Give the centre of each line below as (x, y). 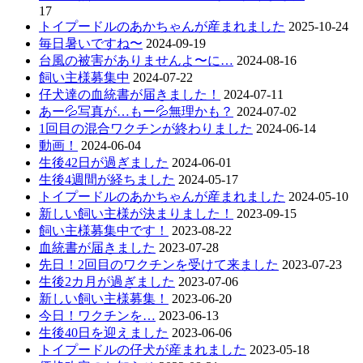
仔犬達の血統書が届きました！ (130, 94)
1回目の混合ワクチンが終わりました (146, 128)
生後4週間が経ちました (107, 179)
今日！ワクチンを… (97, 315)
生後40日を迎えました (104, 332)
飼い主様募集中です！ (104, 230)
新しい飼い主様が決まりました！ (136, 213)
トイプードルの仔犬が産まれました (143, 349)
